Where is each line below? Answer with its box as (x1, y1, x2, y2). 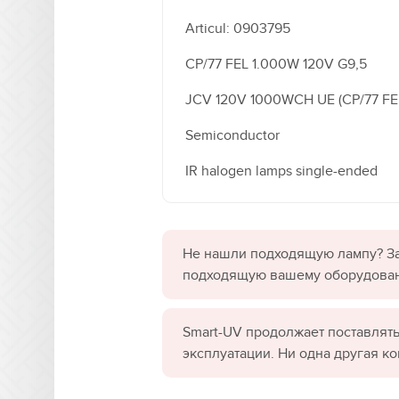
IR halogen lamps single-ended (185, 162, 378, 181)
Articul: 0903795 (185, 20, 290, 38)
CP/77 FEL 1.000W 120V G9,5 (185, 55, 367, 74)
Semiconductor (185, 126, 280, 145)
